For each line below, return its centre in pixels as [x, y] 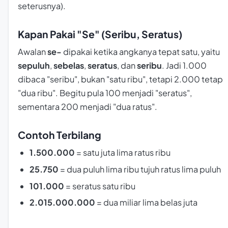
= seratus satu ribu [99, 186]
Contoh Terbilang [60, 135]
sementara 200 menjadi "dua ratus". [88, 107]
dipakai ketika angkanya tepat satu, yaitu [141, 52]
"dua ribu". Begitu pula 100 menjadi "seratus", [105, 93]
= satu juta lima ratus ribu [122, 153]
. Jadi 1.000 [184, 66]
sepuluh [34, 66]
